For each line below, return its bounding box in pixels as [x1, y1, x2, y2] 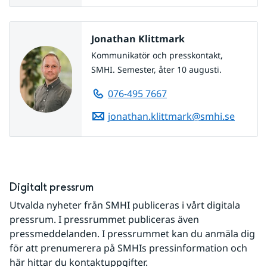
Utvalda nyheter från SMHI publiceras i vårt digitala [10, 198, 240, 212]
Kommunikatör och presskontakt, [91, 49, 223, 61]
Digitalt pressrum [10, 180, 94, 195]
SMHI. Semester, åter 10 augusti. [91, 64, 222, 75]
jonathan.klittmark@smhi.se [108, 110, 235, 123]
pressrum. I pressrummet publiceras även [10, 213, 199, 226]
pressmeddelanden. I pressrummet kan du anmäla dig [10, 227, 255, 240]
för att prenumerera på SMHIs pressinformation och [10, 241, 247, 254]
